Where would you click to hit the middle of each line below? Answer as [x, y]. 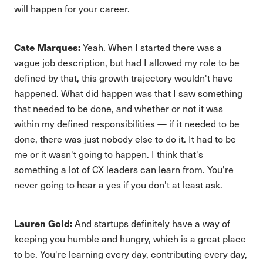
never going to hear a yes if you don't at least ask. [118, 185]
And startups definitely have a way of [151, 223]
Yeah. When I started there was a [151, 47]
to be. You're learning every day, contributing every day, [131, 254]
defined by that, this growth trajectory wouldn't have [124, 78]
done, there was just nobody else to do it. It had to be [125, 139]
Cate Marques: [47, 47]
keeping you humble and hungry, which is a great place [130, 239]
